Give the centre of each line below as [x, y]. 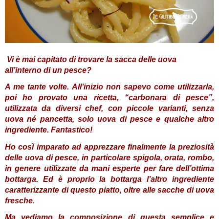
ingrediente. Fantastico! [49, 130]
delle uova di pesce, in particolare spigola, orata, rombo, [109, 157]
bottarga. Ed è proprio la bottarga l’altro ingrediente [109, 179]
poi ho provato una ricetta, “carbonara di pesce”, [109, 98]
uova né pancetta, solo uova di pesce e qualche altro [109, 119]
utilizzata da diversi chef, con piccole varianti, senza [109, 109]
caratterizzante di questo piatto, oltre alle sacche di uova [109, 190]
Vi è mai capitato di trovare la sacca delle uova [92, 59]
